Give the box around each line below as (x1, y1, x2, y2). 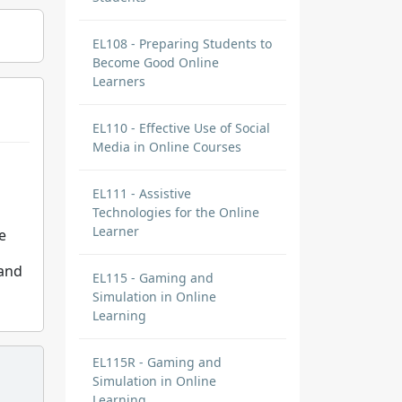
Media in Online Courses (92, 138, 241, 155)
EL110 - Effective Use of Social (92, 119, 270, 136)
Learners (92, 73, 145, 90)
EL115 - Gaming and (92, 269, 214, 286)
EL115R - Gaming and (92, 354, 222, 371)
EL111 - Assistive (92, 185, 191, 202)
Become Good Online (92, 54, 219, 71)
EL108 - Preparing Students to (92, 35, 272, 52)
